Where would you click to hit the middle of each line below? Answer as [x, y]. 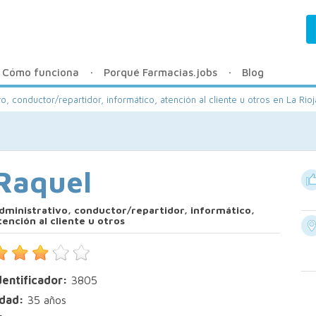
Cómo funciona [41, 72]
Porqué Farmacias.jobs [160, 72]
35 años [45, 300]
